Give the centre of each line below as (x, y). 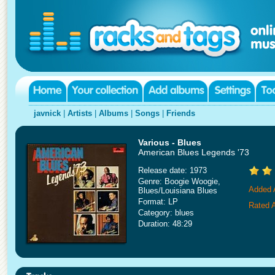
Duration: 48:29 (165, 224)
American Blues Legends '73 (194, 152)
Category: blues (166, 213)
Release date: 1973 (172, 170)
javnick (47, 113)
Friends (181, 113)
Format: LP (158, 202)
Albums (114, 113)
